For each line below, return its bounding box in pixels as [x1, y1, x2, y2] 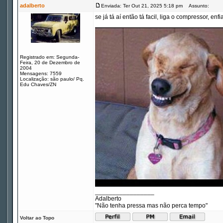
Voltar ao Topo [20, 215, 54, 221]
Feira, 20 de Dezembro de [20, 60, 80, 65]
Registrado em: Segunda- [20, 54, 79, 60]
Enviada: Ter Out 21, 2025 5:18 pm [101, 3, 183, 8]
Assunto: [184, 3, 209, 8]
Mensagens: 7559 [20, 71, 62, 76]
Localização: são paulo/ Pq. [20, 76, 84, 82]
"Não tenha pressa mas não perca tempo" [95, 202, 208, 209]
